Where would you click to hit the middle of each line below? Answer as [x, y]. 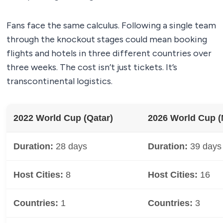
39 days [205, 147]
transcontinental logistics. [59, 81]
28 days [70, 147]
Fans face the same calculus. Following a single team [111, 26]
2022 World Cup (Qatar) [63, 118]
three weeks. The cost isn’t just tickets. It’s [92, 67]
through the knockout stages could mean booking [107, 40]
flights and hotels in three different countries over [109, 54]
